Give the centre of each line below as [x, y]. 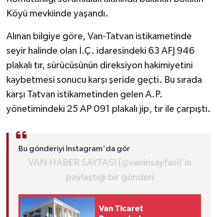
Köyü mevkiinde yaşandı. [57, 14]
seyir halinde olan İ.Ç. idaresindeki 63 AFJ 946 [100, 51]
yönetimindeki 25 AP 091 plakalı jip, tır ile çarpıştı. [108, 109]
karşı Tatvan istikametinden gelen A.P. [84, 95]
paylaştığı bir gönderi [110, 178]
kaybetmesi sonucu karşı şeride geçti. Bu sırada [104, 80]
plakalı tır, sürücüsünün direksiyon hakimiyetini [99, 66]
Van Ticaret [121, 209]
